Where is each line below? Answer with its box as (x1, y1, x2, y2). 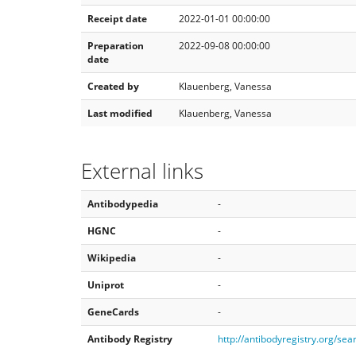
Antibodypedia (87, 197, 158, 211)
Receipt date (87, 11, 147, 25)
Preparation (87, 38, 144, 52)
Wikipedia (87, 251, 136, 265)
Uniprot (87, 278, 124, 292)
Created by (87, 79, 139, 93)
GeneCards (87, 305, 139, 319)
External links (81, 156, 203, 185)
